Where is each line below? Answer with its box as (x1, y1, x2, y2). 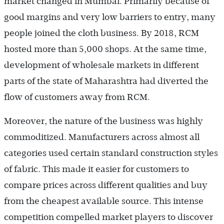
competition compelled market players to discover (4, 211, 213, 222)
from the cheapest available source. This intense (4, 195, 203, 206)
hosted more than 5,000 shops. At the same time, (4, 43, 206, 54)
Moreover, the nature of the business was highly (4, 115, 203, 126)
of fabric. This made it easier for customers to (4, 163, 189, 174)
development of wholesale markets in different (4, 59, 199, 70)
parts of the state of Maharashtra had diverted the (4, 75, 208, 86)
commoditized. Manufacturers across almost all (4, 131, 199, 142)
